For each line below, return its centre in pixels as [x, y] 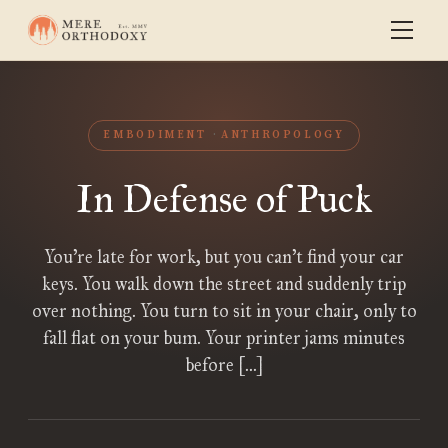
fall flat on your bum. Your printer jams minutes [224, 338]
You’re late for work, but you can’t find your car [224, 257]
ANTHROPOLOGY [283, 135]
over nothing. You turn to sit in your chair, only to [224, 311]
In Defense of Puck [224, 199]
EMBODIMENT [155, 135]
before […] [224, 365]
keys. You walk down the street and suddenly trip [224, 284]
